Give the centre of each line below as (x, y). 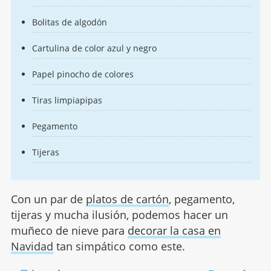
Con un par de (48, 199)
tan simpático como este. (119, 247)
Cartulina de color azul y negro (94, 48)
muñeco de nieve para (69, 231)
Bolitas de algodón (69, 22)
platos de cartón (127, 199)
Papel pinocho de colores (83, 74)
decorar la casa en (174, 231)
